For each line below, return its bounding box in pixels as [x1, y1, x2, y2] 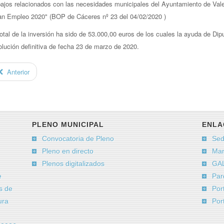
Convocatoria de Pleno [42, 134, 114, 142]
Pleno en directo [42, 146, 93, 155]
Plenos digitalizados [42, 159, 104, 167]
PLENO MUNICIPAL [32, 120, 104, 128]
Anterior [7, 67, 30, 76]
